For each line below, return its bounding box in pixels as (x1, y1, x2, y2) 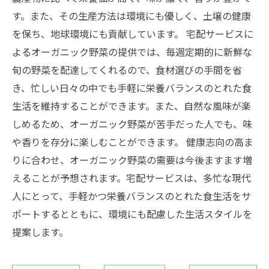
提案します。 (12, 225, 68, 239)
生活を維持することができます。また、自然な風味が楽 (12, 98, 251, 113)
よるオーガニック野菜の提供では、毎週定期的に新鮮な (12, 44, 252, 59)
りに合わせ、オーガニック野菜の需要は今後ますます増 (12, 153, 252, 167)
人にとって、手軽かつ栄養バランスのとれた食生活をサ (12, 189, 251, 203)
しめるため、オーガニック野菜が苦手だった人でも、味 (12, 116, 252, 131)
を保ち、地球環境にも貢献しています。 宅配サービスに (12, 26, 253, 41)
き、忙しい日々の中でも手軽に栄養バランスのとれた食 (12, 80, 252, 95)
